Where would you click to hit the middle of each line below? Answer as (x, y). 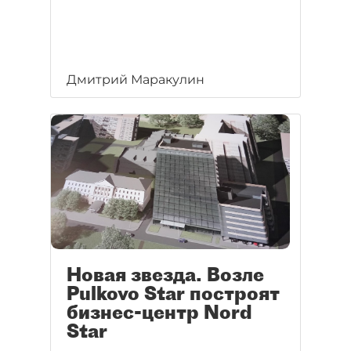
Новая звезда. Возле (165, 275)
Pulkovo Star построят (173, 293)
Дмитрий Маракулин (136, 80)
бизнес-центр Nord (159, 312)
